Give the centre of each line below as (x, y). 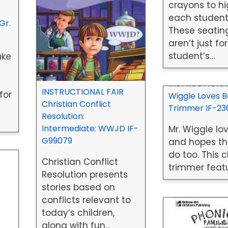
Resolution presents (84, 174)
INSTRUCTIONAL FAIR (82, 92)
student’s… (191, 56)
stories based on (78, 187)
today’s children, (78, 212)
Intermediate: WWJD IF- (90, 128)
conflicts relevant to (86, 200)
